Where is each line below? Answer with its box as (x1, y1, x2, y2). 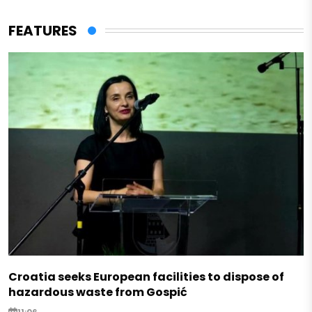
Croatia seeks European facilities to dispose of (8, 268, 284, 285)
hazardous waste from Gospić (8, 283, 187, 300)
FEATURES (8, 21, 77, 41)
